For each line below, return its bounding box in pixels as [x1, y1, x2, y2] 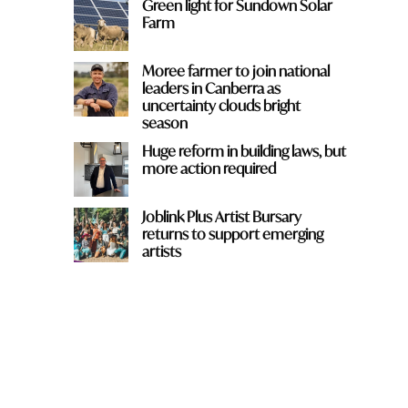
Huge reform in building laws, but [141, 140, 346, 160]
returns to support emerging [141, 223, 323, 243]
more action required [141, 158, 276, 178]
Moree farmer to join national [141, 60, 330, 80]
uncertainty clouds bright [141, 95, 301, 115]
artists [141, 240, 181, 260]
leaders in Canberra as [141, 77, 280, 97]
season [141, 112, 188, 132]
